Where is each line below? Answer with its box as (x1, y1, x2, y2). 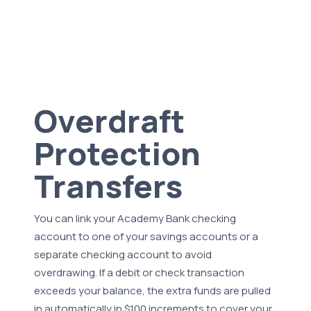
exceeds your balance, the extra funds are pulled (34, 283, 271, 299)
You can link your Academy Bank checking (34, 211, 237, 226)
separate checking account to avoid (34, 247, 212, 262)
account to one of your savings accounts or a (34, 229, 259, 244)
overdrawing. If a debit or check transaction (34, 265, 245, 280)
